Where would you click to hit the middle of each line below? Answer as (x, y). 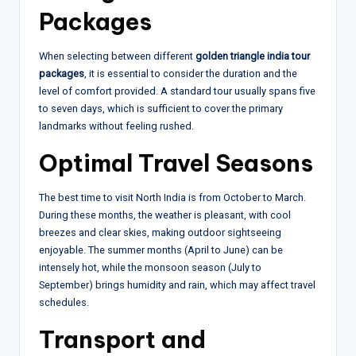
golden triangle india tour (253, 56)
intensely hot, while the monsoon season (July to (150, 268)
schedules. (64, 303)
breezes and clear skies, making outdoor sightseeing (160, 233)
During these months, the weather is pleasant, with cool (165, 215)
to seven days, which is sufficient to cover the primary (161, 109)
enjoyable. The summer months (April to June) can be (161, 250)
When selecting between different (117, 56)
